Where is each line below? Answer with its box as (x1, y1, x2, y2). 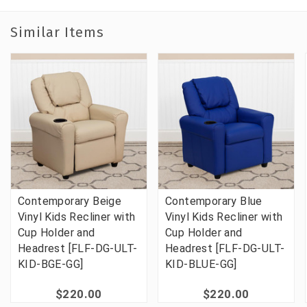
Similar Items (10, 23, 104, 40)
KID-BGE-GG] (18, 257, 84, 271)
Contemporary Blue (165, 194, 262, 208)
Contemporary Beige (18, 194, 122, 208)
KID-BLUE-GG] (165, 257, 237, 271)
